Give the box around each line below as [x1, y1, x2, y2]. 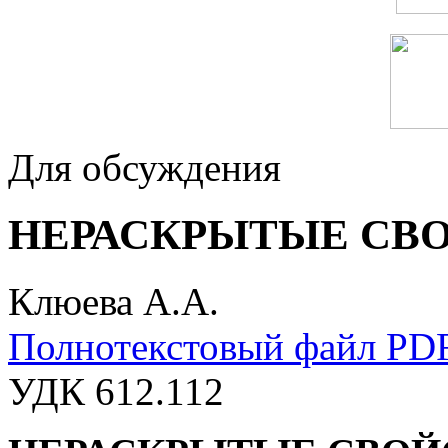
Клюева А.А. [8, 279, 219, 323]
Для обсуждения [8, 146, 281, 189]
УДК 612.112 [8, 369, 224, 413]
